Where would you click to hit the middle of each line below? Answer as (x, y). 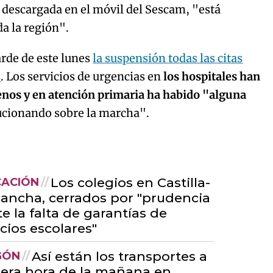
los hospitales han (211, 76)
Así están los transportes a (119, 256)
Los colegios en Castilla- (130, 183)
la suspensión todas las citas (168, 58)
